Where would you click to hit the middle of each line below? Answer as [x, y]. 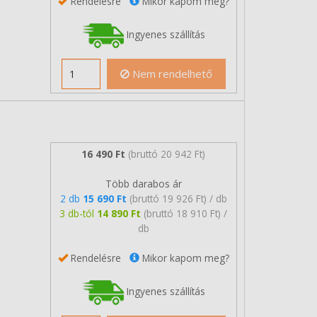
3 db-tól [79, 213]
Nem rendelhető [171, 74]
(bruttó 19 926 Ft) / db [178, 198]
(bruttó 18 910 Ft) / [186, 213]
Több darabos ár [143, 183]
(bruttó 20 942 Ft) [167, 154]
